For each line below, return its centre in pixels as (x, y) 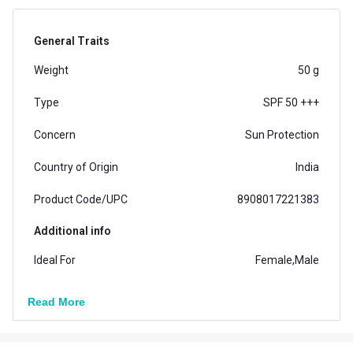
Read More (56, 301)
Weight (51, 70)
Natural (301, 324)
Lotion (304, 292)
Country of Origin (76, 167)
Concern (55, 134)
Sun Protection (282, 134)
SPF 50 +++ (291, 102)
